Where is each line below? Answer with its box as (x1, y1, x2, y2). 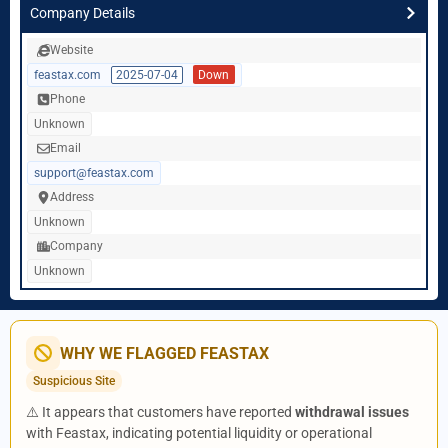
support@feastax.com (34, 166, 154, 180)
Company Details (30, 5, 135, 21)
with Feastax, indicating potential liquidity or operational (26, 425, 372, 441)
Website (50, 43, 93, 57)
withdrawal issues (295, 404, 409, 420)
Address (50, 190, 94, 204)
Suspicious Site (33, 374, 115, 388)
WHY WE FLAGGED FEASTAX (60, 343, 269, 363)
